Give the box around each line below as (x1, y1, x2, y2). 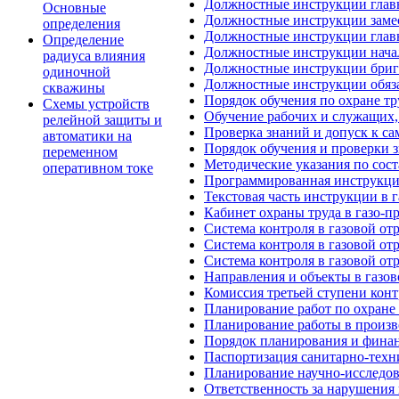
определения (43, 15, 120, 31)
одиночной (43, 63, 110, 79)
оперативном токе (43, 159, 153, 175)
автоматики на (43, 127, 132, 143)
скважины (43, 79, 105, 95)
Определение (43, 31, 124, 47)
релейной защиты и (43, 111, 162, 127)
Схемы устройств (43, 95, 150, 111)
